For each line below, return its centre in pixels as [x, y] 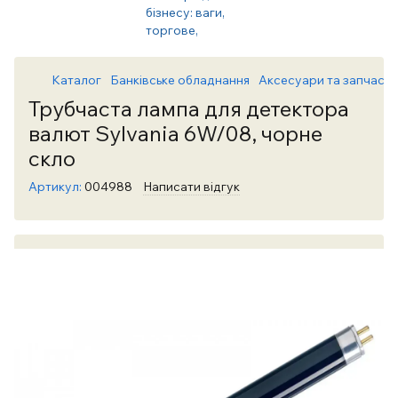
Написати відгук [191, 187]
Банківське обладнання [180, 80]
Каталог [76, 80]
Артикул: [55, 187]
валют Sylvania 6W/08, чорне [175, 133]
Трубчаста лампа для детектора [189, 108]
